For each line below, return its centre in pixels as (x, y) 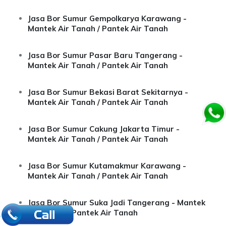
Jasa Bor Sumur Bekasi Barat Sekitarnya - (108, 92)
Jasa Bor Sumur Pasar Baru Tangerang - (105, 55)
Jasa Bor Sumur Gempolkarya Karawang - (107, 18)
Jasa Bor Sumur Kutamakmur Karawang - (107, 166)
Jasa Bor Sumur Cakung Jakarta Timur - (104, 129)
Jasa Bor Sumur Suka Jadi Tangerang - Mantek (117, 203)
